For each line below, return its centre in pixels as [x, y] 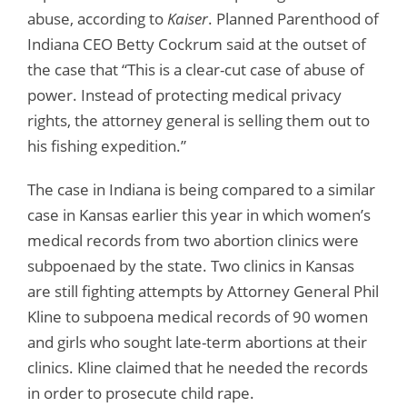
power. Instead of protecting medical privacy [184, 94]
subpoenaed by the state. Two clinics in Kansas [191, 265]
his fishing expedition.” [107, 145]
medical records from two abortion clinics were [193, 240]
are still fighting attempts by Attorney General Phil [203, 291]
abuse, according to [97, 18]
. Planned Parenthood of [293, 18]
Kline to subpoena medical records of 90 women [198, 316]
